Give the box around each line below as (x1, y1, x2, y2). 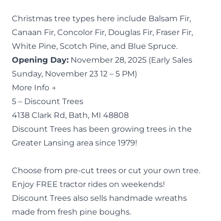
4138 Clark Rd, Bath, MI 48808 (12, 110, 129, 120)
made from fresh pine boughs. (12, 207, 131, 217)
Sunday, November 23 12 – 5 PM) (12, 69, 137, 78)
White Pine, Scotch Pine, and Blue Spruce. (12, 41, 178, 51)
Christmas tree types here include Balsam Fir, (12, 13, 191, 23)
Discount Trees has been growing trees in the (12, 124, 192, 134)
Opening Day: (12, 55, 69, 65)
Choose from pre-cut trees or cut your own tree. (12, 165, 200, 175)
